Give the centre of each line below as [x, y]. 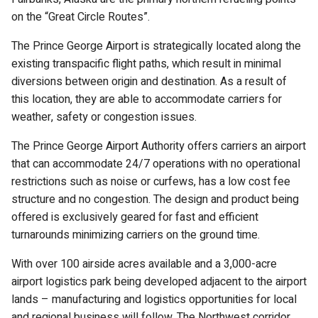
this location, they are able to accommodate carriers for [147, 99]
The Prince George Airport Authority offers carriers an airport [159, 146]
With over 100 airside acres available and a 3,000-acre [144, 264]
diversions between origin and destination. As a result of [149, 82]
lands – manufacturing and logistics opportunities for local [154, 300]
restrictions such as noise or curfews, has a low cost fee [151, 182]
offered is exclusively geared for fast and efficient [135, 217]
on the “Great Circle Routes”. [81, 17]
